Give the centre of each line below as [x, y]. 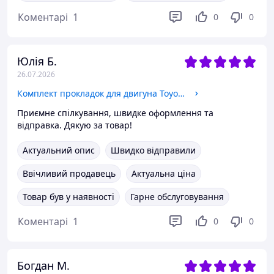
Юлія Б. [37, 61]
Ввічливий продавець [69, 173]
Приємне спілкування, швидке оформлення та [115, 113]
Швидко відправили [153, 150]
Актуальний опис [59, 150]
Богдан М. [43, 265]
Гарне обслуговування [177, 197]
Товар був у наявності [68, 197]
